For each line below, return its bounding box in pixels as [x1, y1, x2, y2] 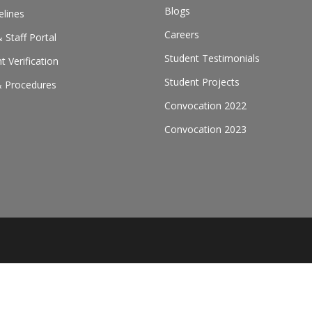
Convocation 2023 [164, 123, 247, 136]
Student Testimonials [164, 52, 260, 65]
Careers [164, 28, 199, 41]
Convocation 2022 [164, 99, 247, 112]
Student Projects [164, 75, 240, 88]
